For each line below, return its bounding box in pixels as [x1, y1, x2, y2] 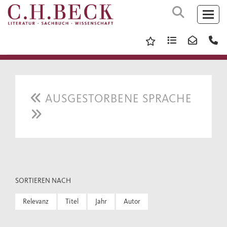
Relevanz [23, 197, 49, 206]
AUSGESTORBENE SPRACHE [42, 91, 193, 105]
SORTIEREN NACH [15, 176, 71, 185]
